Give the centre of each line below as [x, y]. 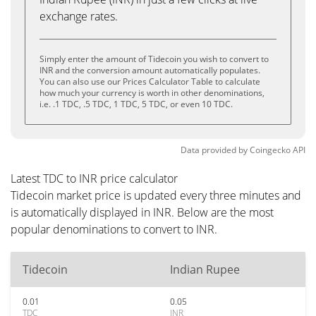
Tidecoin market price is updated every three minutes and [156, 195]
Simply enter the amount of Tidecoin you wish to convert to [154, 59]
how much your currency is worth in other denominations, [152, 93]
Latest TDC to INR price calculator [94, 178]
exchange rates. [79, 16]
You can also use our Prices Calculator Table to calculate [150, 81]
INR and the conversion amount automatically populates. [150, 70]
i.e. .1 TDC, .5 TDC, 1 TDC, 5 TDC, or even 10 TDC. [136, 104]
